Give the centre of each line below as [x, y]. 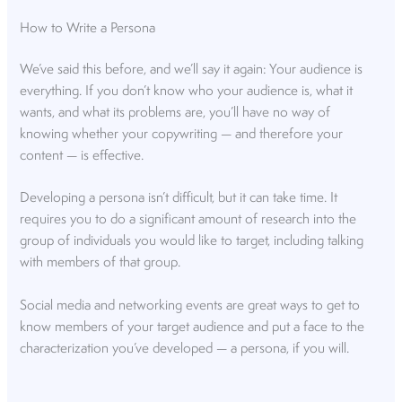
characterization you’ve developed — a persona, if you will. [185, 349]
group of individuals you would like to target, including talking [192, 242]
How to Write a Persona [88, 29]
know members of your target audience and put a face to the [192, 327]
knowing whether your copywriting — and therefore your [182, 134]
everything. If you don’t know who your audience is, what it [187, 91]
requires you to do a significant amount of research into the [188, 220]
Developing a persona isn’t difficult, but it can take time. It [179, 199]
